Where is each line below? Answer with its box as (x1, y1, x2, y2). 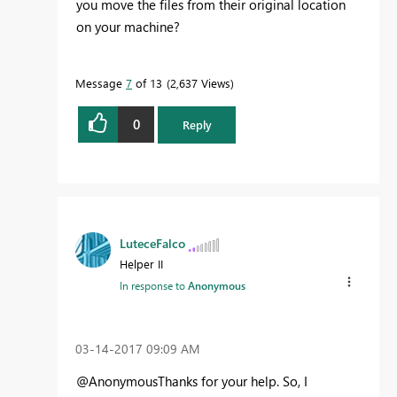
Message (75, 74, 126, 90)
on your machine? (76, 17, 180, 35)
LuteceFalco (120, 234, 185, 252)
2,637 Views (170, 74, 230, 90)
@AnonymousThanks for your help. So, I (76, 372, 307, 391)
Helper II (120, 255, 163, 271)
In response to (120, 277, 188, 292)
